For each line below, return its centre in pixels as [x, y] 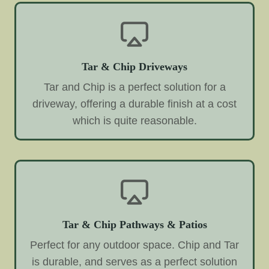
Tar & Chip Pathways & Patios [134, 224]
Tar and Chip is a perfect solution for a [134, 87]
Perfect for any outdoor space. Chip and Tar [134, 245]
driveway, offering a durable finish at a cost [134, 104]
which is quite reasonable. [134, 120]
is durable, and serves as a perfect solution [134, 261]
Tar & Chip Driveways [134, 66]
